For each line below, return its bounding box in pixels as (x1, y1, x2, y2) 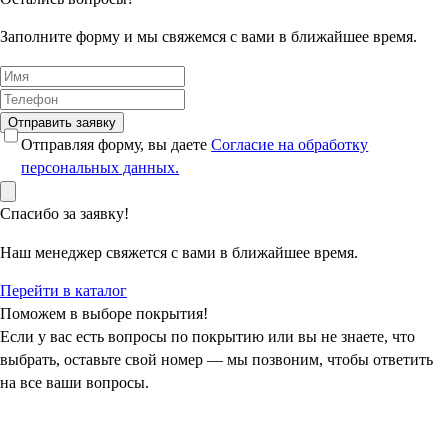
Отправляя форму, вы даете (21, 136, 212, 154)
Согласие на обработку (211, 136, 369, 154)
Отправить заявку (8, 115, 116, 131)
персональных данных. (21, 159, 180, 177)
